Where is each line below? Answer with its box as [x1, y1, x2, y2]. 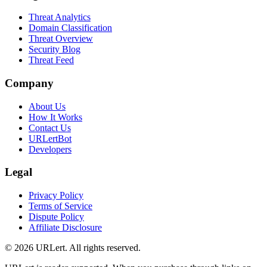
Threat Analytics [29, 12, 91, 23]
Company [5, 77, 54, 89]
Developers [29, 144, 72, 154]
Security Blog [29, 44, 80, 55]
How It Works [29, 111, 82, 122]
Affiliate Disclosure [29, 222, 102, 233]
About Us [29, 101, 66, 111]
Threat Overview [29, 33, 93, 44]
